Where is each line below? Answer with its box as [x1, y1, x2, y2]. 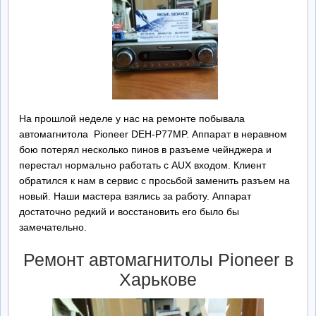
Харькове [119, 269, 197, 289]
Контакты [14, 55, 57, 66]
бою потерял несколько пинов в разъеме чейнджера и [19, 144, 272, 155]
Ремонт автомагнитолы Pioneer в [23, 249, 293, 269]
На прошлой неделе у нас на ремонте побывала [19, 113, 245, 124]
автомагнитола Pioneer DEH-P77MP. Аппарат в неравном [19, 128, 287, 140]
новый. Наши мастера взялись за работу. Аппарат [19, 190, 251, 202]
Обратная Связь [14, 93, 88, 104]
